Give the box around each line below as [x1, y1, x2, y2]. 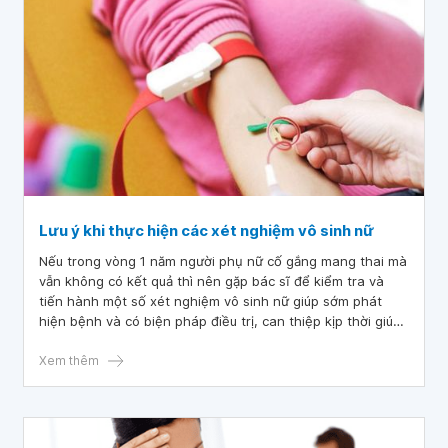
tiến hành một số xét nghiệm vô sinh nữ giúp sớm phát [39, 293, 382, 309]
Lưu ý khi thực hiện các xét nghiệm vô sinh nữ [39, 221, 374, 240]
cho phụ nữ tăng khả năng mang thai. [39, 333, 274, 349]
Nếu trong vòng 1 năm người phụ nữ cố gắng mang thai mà [39, 253, 407, 269]
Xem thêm [39, 353, 99, 368]
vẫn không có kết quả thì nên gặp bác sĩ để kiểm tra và [39, 273, 384, 289]
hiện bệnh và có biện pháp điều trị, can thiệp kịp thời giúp [39, 313, 401, 329]
